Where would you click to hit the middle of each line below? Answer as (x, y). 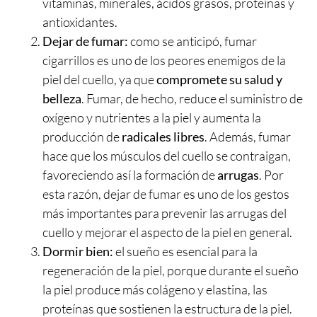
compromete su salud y (219, 80)
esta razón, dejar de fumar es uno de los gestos (166, 194)
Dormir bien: (78, 252)
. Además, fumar (248, 137)
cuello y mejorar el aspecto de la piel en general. (167, 232)
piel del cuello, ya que (99, 80)
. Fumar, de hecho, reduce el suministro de (192, 99)
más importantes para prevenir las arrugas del (165, 213)
